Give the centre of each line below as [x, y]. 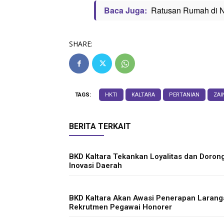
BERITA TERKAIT [100, 126]
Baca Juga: [125, 10]
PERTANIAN [184, 95]
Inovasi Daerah [95, 165]
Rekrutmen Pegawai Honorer [121, 207]
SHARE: [81, 44]
